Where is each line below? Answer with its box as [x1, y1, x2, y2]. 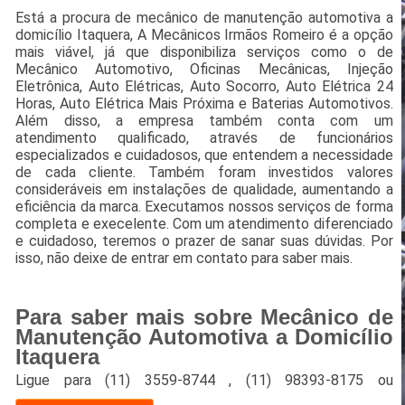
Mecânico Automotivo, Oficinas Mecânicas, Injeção [15, 61, 393, 79]
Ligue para [15, 372, 106, 390]
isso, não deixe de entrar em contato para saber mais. [15, 250, 353, 268]
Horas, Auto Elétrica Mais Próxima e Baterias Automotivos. [15, 95, 393, 113]
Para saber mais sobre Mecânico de [15, 305, 393, 330]
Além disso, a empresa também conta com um [15, 112, 393, 130]
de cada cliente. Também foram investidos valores [15, 164, 393, 182]
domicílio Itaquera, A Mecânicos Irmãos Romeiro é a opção [15, 26, 393, 44]
